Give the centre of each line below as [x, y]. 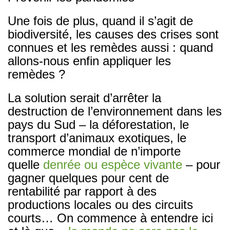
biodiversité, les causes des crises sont [113, 34]
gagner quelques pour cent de [88, 178]
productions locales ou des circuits [100, 204]
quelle [25, 164]
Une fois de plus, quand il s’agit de [100, 21]
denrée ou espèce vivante [113, 164]
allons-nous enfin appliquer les [89, 61]
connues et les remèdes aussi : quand [110, 47]
